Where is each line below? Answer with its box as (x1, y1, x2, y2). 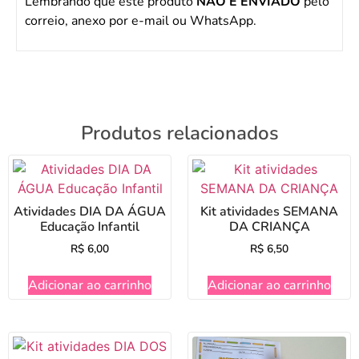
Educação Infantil (40, 217, 139, 236)
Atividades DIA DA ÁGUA (14, 202, 166, 220)
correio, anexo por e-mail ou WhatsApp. (25, 12, 256, 30)
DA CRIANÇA (228, 217, 310, 236)
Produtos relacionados (80, 119, 279, 146)
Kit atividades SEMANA (200, 202, 338, 220)
